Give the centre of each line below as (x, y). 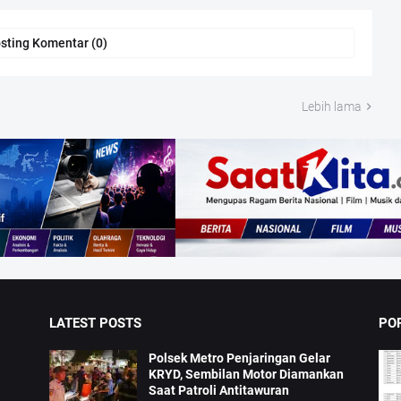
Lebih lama (331, 106)
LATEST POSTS (96, 324)
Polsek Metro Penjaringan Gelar (240, 358)
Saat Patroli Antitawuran (219, 391)
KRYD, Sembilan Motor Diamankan (247, 375)
